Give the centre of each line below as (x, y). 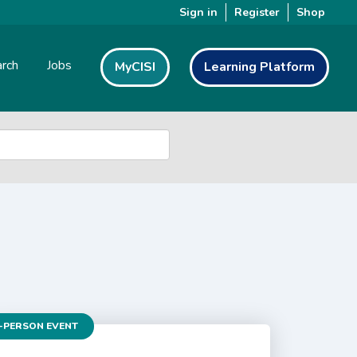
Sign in (198, 12)
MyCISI (135, 67)
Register (257, 12)
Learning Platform (259, 67)
